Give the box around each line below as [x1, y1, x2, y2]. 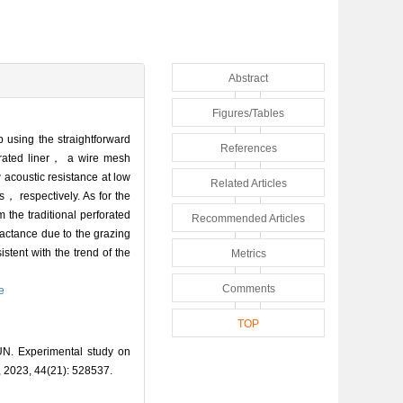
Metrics [230, 246, 266, 260]
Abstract [228, 71, 268, 85]
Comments [221, 282, 275, 295]
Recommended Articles [192, 211, 305, 225]
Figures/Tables [212, 106, 284, 120]
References [219, 141, 277, 155]
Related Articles [210, 176, 287, 190]
